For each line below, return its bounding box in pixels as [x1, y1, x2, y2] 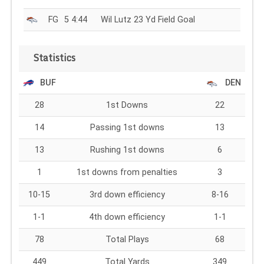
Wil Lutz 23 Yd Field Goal [101, 14, 195, 25]
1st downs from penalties [77, 167, 177, 177]
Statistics [33, 49, 75, 65]
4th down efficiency [89, 212, 165, 222]
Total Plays [105, 234, 149, 245]
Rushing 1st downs [90, 144, 164, 155]
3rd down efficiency [89, 189, 165, 200]
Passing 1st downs [90, 122, 164, 133]
